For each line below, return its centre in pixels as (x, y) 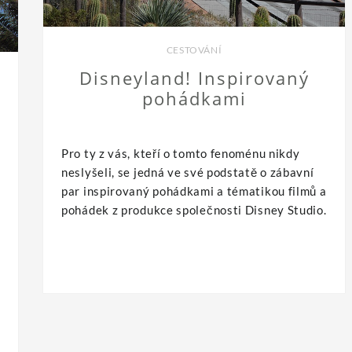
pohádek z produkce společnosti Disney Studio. (194, 209)
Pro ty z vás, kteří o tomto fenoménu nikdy (181, 153)
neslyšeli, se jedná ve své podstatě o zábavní (188, 172)
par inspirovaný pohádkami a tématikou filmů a (194, 191)
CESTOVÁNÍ (194, 49)
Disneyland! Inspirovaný (194, 77)
